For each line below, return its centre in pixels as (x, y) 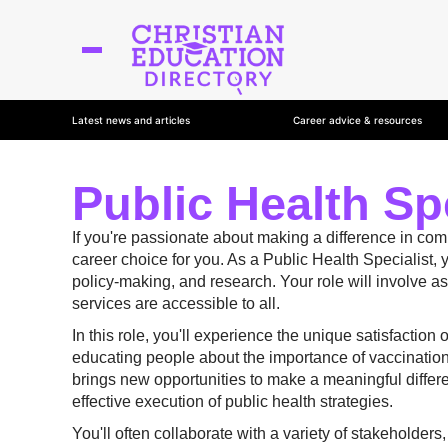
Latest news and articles (131, 120)
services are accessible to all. (176, 303)
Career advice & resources (358, 120)
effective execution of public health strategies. (232, 401)
